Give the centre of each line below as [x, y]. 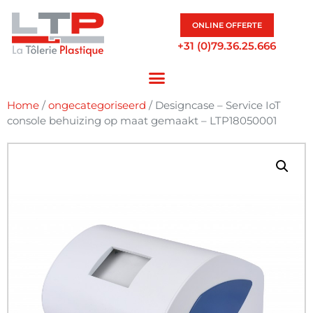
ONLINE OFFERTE [227, 25]
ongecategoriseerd [97, 105]
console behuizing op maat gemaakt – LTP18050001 [142, 121]
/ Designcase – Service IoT [213, 105]
